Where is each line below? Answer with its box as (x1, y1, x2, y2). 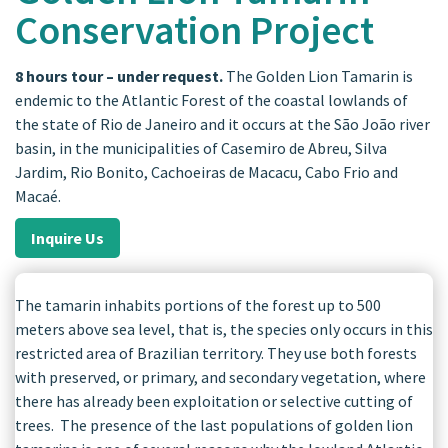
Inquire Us (31, 228, 104, 248)
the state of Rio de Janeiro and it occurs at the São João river (15, 114, 430, 134)
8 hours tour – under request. (15, 66, 226, 86)
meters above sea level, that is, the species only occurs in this (15, 319, 433, 339)
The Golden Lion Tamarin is (226, 66, 413, 86)
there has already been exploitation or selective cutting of (15, 391, 413, 411)
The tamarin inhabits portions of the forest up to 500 (15, 295, 381, 315)
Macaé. (15, 186, 61, 206)
